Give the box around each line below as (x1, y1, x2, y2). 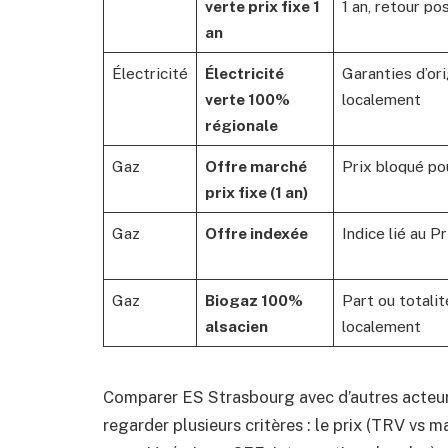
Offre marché (204, 156, 307, 175)
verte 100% (204, 89, 290, 108)
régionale (204, 115, 278, 134)
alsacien (204, 316, 268, 335)
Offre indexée (204, 223, 308, 242)
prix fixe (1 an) (204, 182, 308, 201)
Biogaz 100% (204, 290, 303, 309)
